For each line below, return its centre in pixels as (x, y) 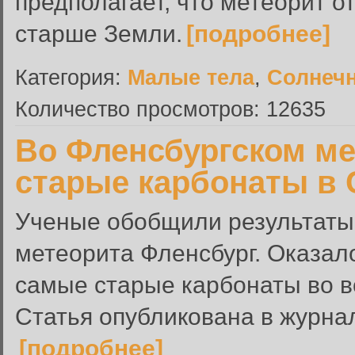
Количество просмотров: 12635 (170, 109)
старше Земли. (99, 33)
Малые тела (191, 77)
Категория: (71, 77)
